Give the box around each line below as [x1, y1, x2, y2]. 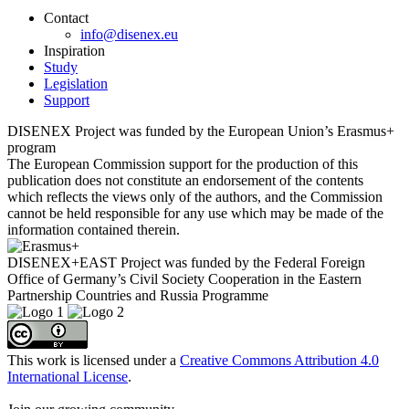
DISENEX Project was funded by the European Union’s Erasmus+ [7, 122, 394, 139]
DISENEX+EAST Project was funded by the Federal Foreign [7, 254, 365, 270]
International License [7, 368, 128, 384]
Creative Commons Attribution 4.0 [180, 351, 379, 368]
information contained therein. [7, 221, 180, 237]
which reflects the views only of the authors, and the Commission [7, 188, 383, 204]
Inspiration [44, 42, 105, 58]
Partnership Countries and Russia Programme [7, 287, 268, 303]
